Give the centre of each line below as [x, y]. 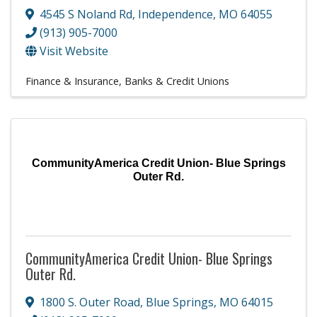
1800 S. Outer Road [90, 302]
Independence [175, 14]
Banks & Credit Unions [177, 81]
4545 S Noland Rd [86, 14]
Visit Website [74, 51]
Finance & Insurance [72, 81]
